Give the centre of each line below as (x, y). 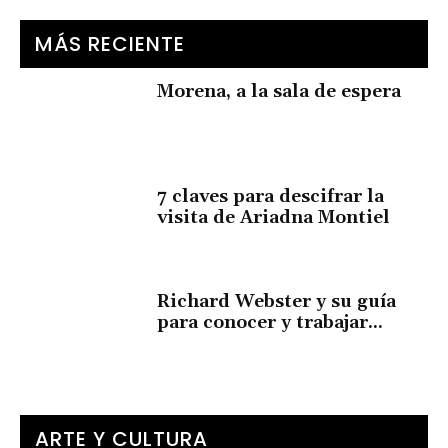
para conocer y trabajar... (270, 322)
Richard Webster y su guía (277, 301)
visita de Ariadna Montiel (274, 218)
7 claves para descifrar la (271, 197)
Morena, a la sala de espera (279, 92)
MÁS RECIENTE (110, 44)
